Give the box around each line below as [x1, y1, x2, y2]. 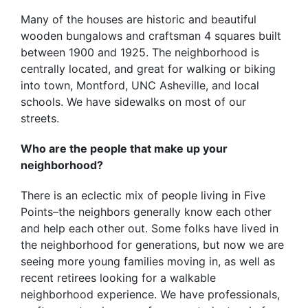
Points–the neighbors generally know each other [21, 205, 272, 219]
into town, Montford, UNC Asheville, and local [21, 78, 259, 92]
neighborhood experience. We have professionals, [21, 287, 280, 301]
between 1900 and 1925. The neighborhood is [21, 45, 259, 59]
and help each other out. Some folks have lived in [21, 221, 278, 235]
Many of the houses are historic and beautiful [21, 12, 256, 26]
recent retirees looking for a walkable [21, 271, 216, 285]
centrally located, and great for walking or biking [21, 62, 276, 76]
